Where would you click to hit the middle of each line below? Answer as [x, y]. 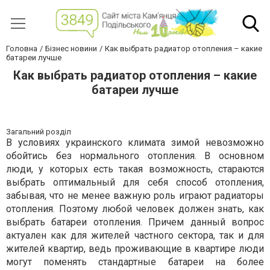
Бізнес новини [71, 49]
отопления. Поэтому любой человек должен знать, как [135, 209]
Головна [22, 49]
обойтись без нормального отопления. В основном [135, 156]
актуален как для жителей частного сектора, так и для [135, 236]
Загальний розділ [39, 132]
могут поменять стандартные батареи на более [135, 262]
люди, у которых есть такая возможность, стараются [135, 169]
